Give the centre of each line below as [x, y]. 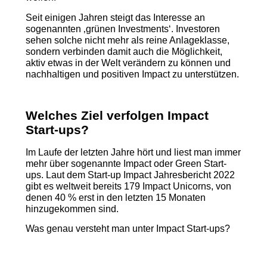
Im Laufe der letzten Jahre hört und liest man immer [133, 152]
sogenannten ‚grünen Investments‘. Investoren [122, 29]
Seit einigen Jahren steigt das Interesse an [115, 17]
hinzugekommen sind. [72, 209]
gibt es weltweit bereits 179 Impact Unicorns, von [128, 186]
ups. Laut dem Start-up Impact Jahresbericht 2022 [130, 175]
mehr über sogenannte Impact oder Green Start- [126, 163]
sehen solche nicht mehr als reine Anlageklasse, [127, 40]
